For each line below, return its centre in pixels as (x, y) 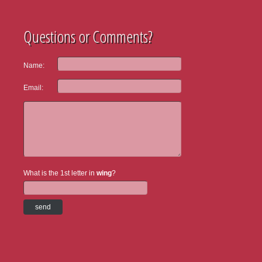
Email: (33, 88)
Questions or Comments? (88, 36)
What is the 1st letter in (60, 173)
